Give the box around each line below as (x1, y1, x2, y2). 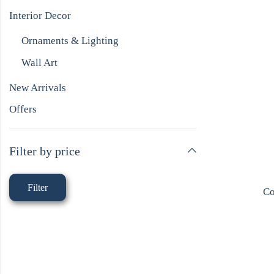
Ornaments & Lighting (21, 35, 119, 47)
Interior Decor (9, 10, 71, 22)
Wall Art (21, 56, 57, 68)
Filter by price (9, 144, 80, 158)
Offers (9, 103, 37, 115)
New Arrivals (9, 81, 66, 94)
